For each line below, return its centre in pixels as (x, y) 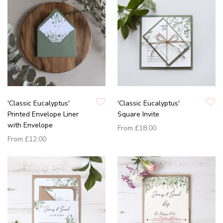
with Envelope (30, 125)
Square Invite (138, 114)
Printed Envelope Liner (43, 114)
